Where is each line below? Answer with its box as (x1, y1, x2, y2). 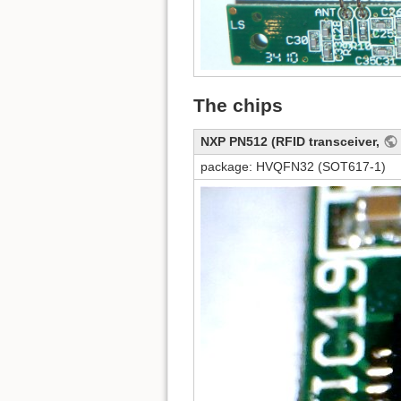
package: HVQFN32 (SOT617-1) (200, 159, 386, 175)
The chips (193, 95, 283, 116)
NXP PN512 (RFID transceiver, (200, 134, 383, 149)
